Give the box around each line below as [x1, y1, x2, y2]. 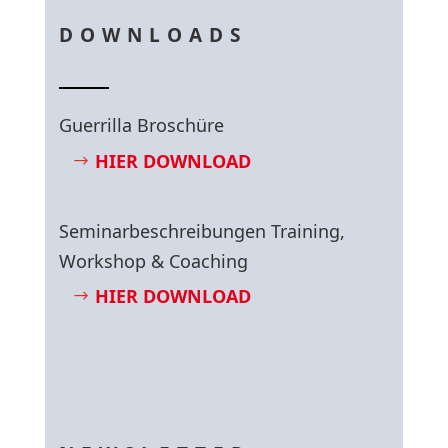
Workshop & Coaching [59, 248, 249, 273]
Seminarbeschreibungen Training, [59, 218, 346, 243]
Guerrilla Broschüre [59, 113, 225, 138]
